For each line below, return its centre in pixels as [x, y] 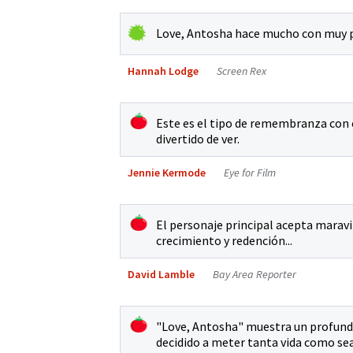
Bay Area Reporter [255, 274]
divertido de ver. [198, 138]
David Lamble [161, 274]
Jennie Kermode [167, 172]
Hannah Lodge [163, 71]
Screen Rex [242, 71]
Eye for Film [250, 172]
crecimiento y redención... [224, 240]
